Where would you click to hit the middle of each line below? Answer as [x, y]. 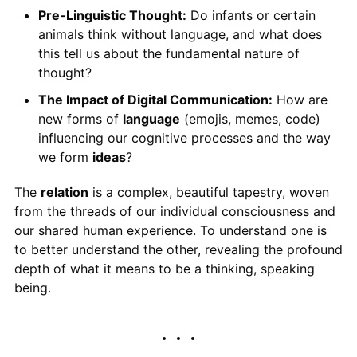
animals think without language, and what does [180, 34]
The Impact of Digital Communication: [155, 100]
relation [64, 192]
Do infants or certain [251, 15]
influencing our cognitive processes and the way [184, 138]
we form [65, 157]
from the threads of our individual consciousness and [175, 211]
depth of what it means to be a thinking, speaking [164, 269]
